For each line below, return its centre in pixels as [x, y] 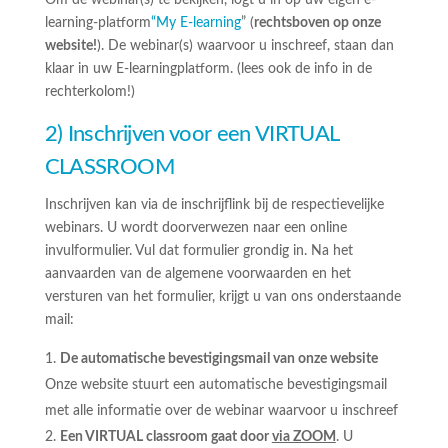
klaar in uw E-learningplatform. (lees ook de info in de [208, 69]
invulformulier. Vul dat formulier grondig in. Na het [198, 251]
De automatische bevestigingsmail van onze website [218, 359]
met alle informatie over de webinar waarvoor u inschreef [221, 411]
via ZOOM [303, 437]
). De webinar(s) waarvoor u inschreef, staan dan [245, 46]
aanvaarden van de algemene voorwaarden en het [197, 274]
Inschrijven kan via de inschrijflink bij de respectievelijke [214, 205]
